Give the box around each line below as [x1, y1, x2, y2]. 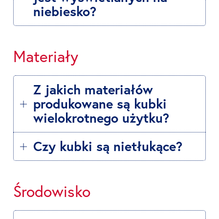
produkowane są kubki [33, 95, 167, 112]
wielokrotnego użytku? [33, 109, 169, 126]
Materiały [13, 46, 78, 66]
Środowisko [13, 181, 90, 201]
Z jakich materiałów [33, 81, 153, 98]
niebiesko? [33, 3, 96, 20]
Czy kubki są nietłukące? [33, 138, 182, 154]
